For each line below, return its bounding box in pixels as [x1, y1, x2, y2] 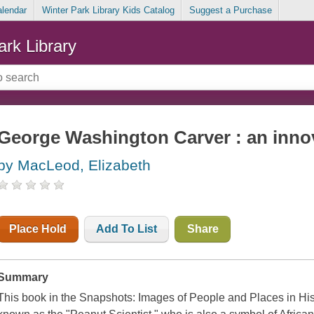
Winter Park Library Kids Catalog [41, 5, 175, 16]
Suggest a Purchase [189, 5, 272, 16]
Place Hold [9, 223, 67, 235]
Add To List [96, 223, 158, 235]
